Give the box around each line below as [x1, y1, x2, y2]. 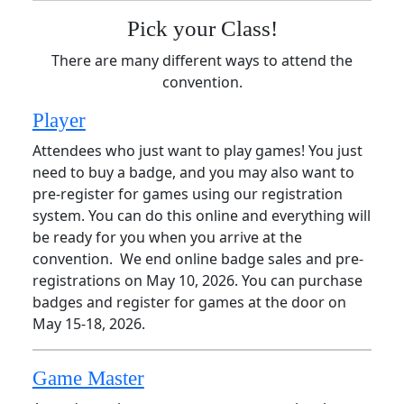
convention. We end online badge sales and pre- [32, 249, 363, 270]
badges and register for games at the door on [32, 292, 346, 313]
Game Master [32, 366, 144, 390]
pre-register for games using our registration [32, 184, 343, 205]
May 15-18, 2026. [32, 314, 145, 335]
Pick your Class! [126, 16, 278, 41]
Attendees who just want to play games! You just [32, 141, 363, 161]
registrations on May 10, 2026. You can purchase [32, 271, 363, 291]
